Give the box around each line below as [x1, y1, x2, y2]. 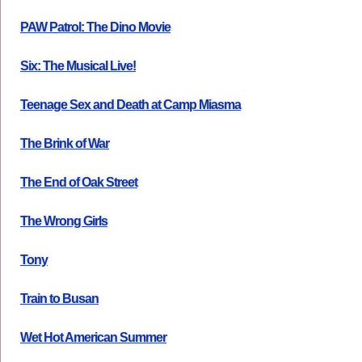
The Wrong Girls [20, 214, 107, 228]
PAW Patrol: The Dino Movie [20, 20, 170, 34]
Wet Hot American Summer [20, 330, 166, 344]
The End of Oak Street [20, 175, 137, 189]
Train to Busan [20, 292, 99, 305]
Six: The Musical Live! [20, 59, 136, 73]
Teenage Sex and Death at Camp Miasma [20, 98, 241, 112]
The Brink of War [20, 137, 109, 150]
